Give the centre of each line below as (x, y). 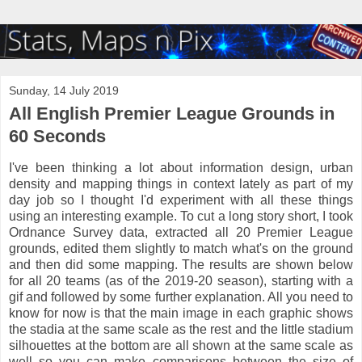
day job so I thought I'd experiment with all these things (181, 200)
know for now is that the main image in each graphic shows (181, 314)
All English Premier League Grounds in (172, 114)
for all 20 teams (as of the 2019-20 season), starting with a (181, 281)
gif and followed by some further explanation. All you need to (181, 297)
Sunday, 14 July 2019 (64, 91)
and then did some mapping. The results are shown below (181, 265)
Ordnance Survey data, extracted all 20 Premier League (181, 233)
